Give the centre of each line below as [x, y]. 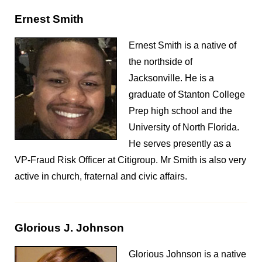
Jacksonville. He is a [171, 78]
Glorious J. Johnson [69, 228]
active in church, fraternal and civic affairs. [101, 176]
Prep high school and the [180, 111]
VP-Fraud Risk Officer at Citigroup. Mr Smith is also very [130, 160]
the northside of [161, 62]
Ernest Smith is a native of [182, 45]
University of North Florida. [184, 127]
